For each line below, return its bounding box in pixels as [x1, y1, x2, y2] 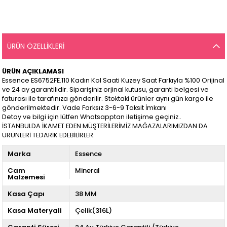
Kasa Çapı [8, 189, 45, 199]
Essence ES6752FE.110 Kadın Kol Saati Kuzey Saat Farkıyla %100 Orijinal [2, 76, 225, 85]
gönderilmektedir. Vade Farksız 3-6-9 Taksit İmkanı [2, 103, 169, 112]
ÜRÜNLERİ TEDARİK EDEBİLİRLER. [2, 131, 95, 140]
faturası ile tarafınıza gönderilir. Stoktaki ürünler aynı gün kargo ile [2, 94, 214, 103]
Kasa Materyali [8, 206, 62, 216]
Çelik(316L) [74, 206, 112, 216]
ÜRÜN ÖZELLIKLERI [7, 41, 65, 52]
